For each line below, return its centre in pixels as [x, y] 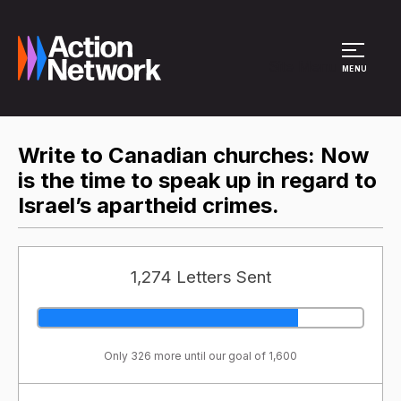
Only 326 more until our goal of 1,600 [200, 355]
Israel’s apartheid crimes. [149, 205]
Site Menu [303, 66]
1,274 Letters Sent [200, 277]
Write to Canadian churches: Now [193, 155]
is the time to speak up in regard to [197, 180]
